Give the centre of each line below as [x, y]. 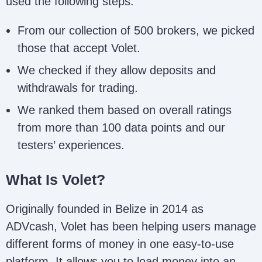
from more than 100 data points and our [121, 127]
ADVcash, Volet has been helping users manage [131, 226]
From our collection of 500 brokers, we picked [136, 30]
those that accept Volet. [79, 48]
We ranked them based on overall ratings [125, 110]
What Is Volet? [56, 179]
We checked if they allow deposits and [117, 70]
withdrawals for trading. [78, 87]
